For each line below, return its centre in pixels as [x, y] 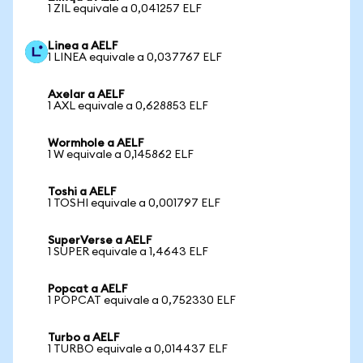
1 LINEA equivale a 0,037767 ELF [135, 58]
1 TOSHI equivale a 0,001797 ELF [134, 203]
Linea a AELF [83, 46]
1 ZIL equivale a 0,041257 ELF [125, 9]
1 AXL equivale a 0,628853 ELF [128, 106]
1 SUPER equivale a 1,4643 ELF [128, 252]
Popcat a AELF [88, 289]
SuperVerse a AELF [100, 241]
